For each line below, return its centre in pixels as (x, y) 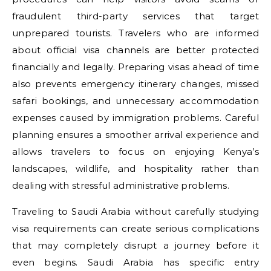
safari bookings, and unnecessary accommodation (135, 101)
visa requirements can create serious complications (135, 228)
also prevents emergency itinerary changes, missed (135, 84)
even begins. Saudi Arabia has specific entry (135, 262)
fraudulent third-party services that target (135, 16)
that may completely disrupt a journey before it (135, 245)
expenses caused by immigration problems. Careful (135, 118)
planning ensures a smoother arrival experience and (135, 135)
